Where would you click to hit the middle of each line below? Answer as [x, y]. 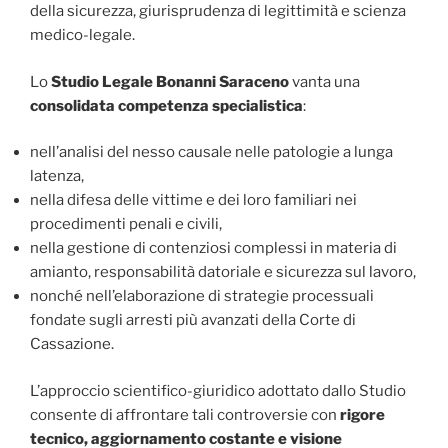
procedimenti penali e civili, [126, 224]
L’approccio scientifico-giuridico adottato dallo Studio [218, 390]
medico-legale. [82, 35]
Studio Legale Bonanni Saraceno [170, 81]
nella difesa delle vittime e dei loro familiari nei [193, 200]
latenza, [57, 176]
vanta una [324, 81]
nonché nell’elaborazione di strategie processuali [202, 296]
